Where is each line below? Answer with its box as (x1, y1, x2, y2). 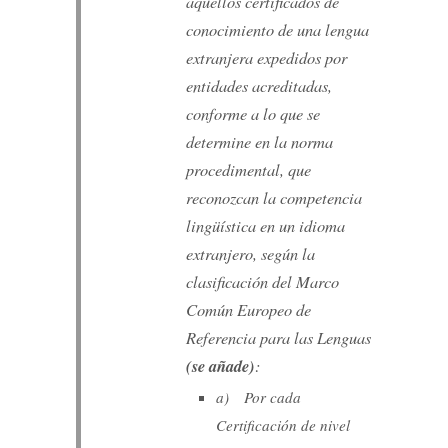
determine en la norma (185, 129, 333, 152)
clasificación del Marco (185, 269, 339, 292)
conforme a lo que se (185, 101, 320, 124)
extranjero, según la (185, 241, 315, 264)
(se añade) (185, 353, 255, 377)
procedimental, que (185, 157, 311, 180)
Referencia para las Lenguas (185, 325, 371, 348)
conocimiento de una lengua (185, 17, 369, 40)
